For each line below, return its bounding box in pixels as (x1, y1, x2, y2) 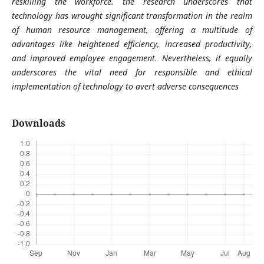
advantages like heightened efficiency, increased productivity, (11, 38, 253, 49)
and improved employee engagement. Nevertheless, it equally (11, 52, 253, 64)
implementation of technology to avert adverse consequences (11, 81, 239, 92)
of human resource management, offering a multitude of (11, 24, 253, 35)
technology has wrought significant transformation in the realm (11, 10, 253, 21)
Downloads (11, 117, 65, 130)
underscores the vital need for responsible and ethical (11, 67, 253, 78)
